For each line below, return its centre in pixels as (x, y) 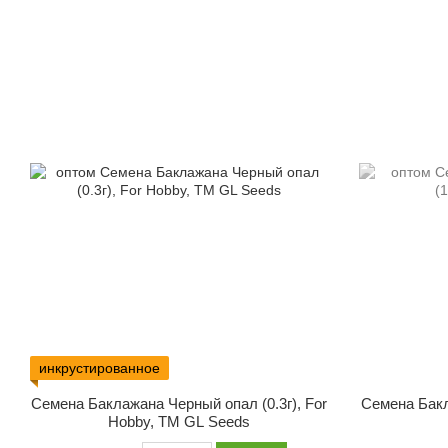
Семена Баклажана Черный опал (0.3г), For (179, 404)
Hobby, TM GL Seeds (179, 422)
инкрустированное (99, 368)
